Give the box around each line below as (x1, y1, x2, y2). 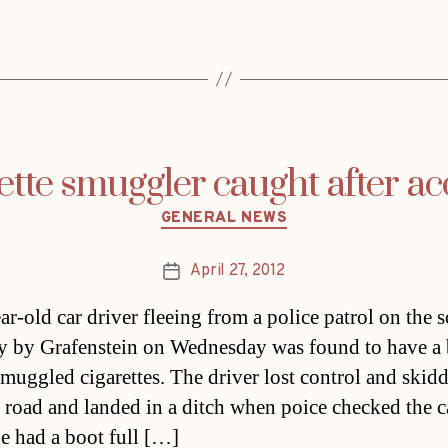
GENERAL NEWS (160, 208, 288, 228)
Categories (223, 197, 310, 221)
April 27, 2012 (190, 261, 285, 282)
